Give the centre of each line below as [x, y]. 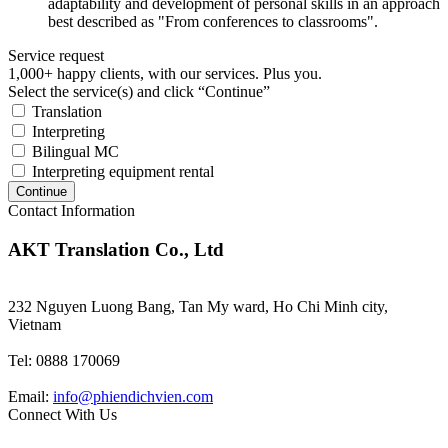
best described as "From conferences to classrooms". [213, 22]
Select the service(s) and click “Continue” [139, 92]
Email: [30, 396]
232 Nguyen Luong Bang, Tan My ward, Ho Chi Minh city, [198, 306]
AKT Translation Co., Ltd [116, 250]
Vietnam [34, 324]
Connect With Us [62, 414]
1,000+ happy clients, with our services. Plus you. [165, 74]
